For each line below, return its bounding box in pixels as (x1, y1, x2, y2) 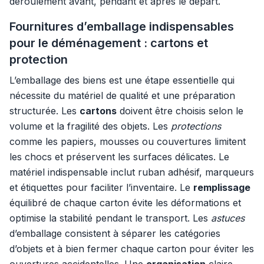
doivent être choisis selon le (117, 105, 243, 117)
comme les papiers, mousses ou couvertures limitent (9, 136, 246, 147)
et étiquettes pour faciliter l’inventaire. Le (9, 181, 193, 193)
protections (171, 120, 221, 132)
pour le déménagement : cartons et (9, 36, 208, 50)
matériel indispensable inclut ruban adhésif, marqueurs (9, 166, 254, 178)
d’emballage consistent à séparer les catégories (9, 227, 220, 239)
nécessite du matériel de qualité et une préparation (9, 90, 235, 101)
